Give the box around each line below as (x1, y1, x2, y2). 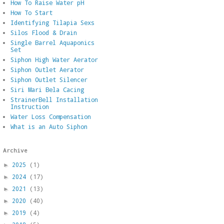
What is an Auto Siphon (10, 122, 87, 130)
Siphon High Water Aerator (10, 55, 98, 63)
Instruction (10, 102, 49, 110)
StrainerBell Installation (10, 95, 98, 103)
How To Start (10, 8, 52, 16)
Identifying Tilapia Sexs (10, 18, 94, 26)
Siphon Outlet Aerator (10, 65, 84, 73)
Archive (3, 146, 27, 154)
